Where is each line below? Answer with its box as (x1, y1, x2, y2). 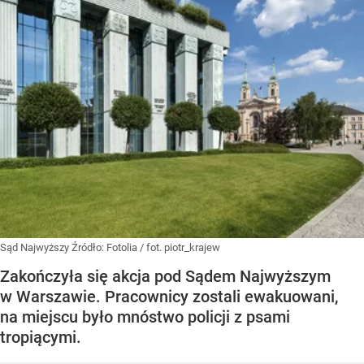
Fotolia (106, 241, 137, 254)
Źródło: (71, 241, 106, 254)
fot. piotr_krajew (146, 241, 220, 254)
